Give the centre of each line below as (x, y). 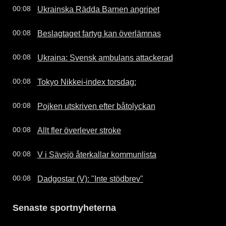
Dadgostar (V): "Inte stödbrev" (90, 178)
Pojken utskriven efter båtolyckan (96, 106)
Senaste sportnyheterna (64, 208)
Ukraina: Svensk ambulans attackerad (105, 57)
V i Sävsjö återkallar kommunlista (97, 154)
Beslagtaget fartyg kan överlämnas (99, 33)
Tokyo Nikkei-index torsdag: (87, 81)
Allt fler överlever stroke (79, 130)
